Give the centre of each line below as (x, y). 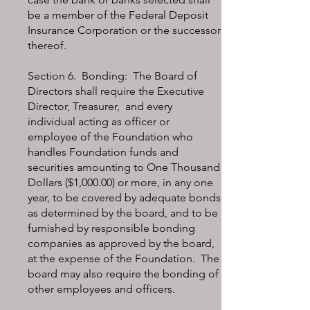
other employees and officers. (101, 289)
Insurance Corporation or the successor (124, 30)
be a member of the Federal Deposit (118, 15)
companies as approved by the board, (121, 243)
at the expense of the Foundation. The (124, 258)
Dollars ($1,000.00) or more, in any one (120, 182)
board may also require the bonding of (123, 274)
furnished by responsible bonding (111, 228)
